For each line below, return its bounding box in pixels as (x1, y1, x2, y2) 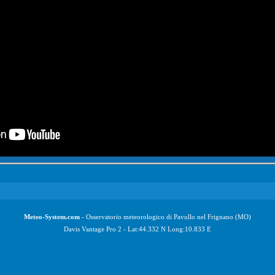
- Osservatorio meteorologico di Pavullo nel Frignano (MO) (80, 213, 251, 220)
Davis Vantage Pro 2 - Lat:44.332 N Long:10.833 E (64, 225, 211, 233)
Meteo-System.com (24, 213, 80, 220)
